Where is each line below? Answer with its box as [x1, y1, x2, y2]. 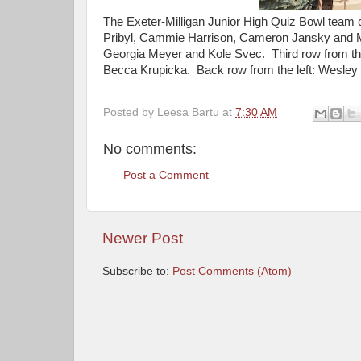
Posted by [103, 106, 157, 118]
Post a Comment [123, 169, 209, 181]
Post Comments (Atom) [172, 265, 292, 278]
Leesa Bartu [157, 106, 219, 118]
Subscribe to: [102, 265, 172, 278]
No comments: [103, 140, 197, 157]
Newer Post [102, 230, 183, 247]
